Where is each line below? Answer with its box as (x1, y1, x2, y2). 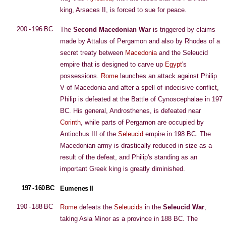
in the (143, 203, 163, 211)
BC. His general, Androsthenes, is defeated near (60, 107, 201, 115)
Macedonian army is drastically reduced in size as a (60, 142, 212, 149)
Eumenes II (60, 185, 94, 192)
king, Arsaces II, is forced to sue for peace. (60, 6, 187, 14)
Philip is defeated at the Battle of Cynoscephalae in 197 (60, 95, 222, 103)
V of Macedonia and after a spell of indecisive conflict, (60, 84, 219, 91)
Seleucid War (163, 203, 204, 211)
